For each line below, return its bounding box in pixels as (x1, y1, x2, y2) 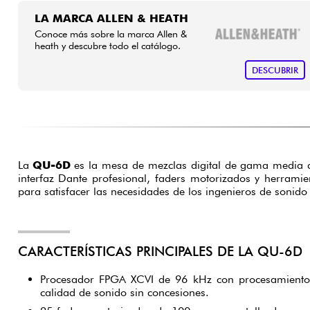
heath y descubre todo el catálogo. (34, 39, 181, 52)
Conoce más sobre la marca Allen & (34, 28, 188, 40)
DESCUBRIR (251, 64, 298, 75)
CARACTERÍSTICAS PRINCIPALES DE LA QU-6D (17, 243, 302, 259)
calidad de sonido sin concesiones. (39, 286, 209, 299)
